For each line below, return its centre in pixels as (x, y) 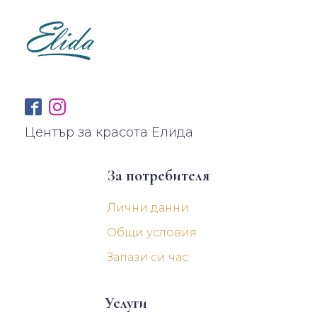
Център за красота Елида (109, 132)
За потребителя (158, 175)
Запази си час (147, 257)
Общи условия (151, 232)
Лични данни (148, 207)
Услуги (126, 302)
